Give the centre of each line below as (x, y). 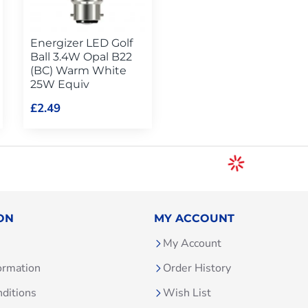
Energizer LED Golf (81, 43)
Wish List (187, 293)
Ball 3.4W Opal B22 (81, 57)
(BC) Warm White (78, 71)
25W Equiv (59, 85)
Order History (197, 268)
